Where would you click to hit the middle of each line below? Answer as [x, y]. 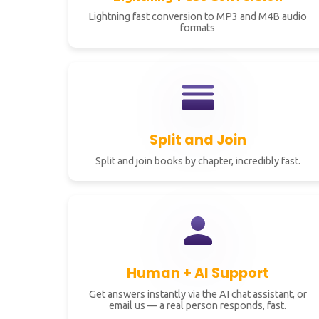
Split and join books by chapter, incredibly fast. [198, 161]
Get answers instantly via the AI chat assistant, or [198, 294]
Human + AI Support [198, 273]
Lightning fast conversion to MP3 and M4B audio [198, 16]
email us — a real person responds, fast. [198, 305]
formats [198, 28]
